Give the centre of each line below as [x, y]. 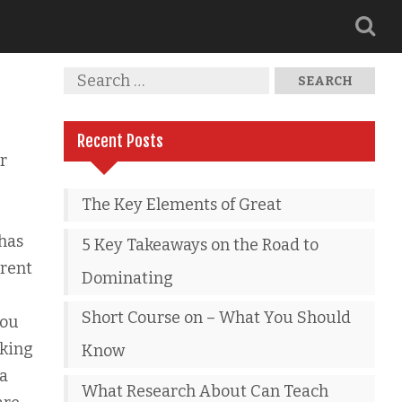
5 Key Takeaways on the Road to [201, 245]
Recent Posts [121, 141]
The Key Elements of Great [182, 205]
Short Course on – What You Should [217, 318]
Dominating [128, 278]
